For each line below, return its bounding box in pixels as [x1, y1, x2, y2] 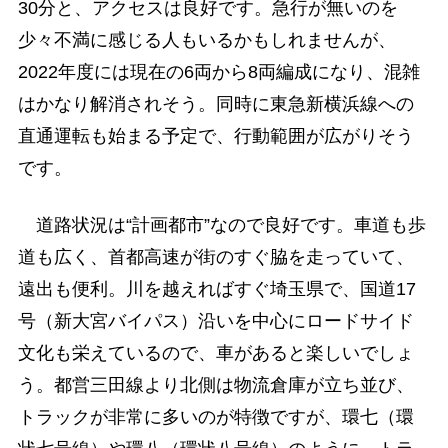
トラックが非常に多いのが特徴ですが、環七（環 [17, 407, 414, 428]
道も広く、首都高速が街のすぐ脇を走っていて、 [17, 247, 414, 268]
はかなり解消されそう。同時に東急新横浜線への [17, 94, 414, 115]
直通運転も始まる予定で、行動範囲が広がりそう [17, 126, 414, 147]
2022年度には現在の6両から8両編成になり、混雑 [17, 62, 420, 83]
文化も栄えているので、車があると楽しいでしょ [17, 343, 414, 364]
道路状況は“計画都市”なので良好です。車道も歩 [17, 215, 426, 236]
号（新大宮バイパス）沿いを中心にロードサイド [17, 311, 414, 332]
